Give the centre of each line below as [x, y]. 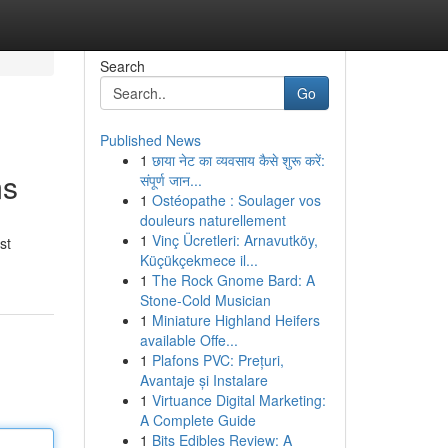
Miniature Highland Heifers [235, 320]
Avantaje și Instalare [203, 380]
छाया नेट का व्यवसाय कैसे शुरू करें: [238, 160]
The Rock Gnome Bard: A [233, 280]
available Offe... [188, 340]
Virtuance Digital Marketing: [238, 400]
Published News [150, 140]
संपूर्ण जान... [170, 180]
